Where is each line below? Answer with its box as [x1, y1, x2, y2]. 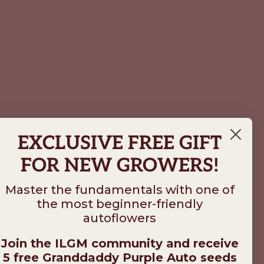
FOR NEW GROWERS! [20, 154, 219, 177]
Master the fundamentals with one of [5, 183, 235, 197]
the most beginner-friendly [37, 197, 203, 211]
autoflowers [83, 211, 156, 225]
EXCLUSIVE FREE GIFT [18, 132, 222, 154]
